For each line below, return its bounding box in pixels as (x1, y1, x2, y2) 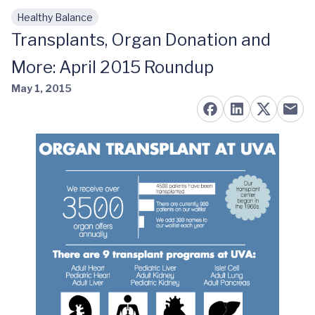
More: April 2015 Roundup (11, 57, 214, 77)
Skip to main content (22, 18, 134, 31)
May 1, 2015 (11, 82, 72, 94)
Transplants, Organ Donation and (11, 30, 271, 50)
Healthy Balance (17, 11, 93, 23)
